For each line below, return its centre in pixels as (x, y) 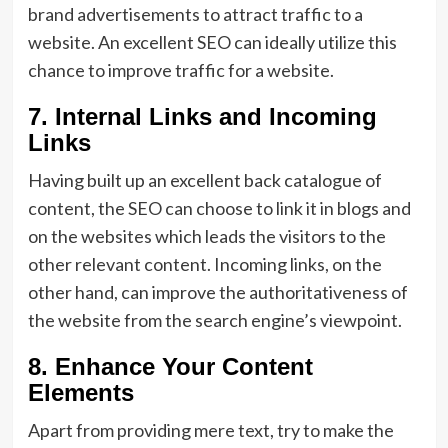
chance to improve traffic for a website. (182, 70)
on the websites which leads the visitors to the (206, 236)
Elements (84, 392)
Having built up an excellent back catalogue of (204, 180)
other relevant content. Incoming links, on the (204, 264)
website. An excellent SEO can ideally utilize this (212, 42)
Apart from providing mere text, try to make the (210, 430)
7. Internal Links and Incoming (202, 116)
